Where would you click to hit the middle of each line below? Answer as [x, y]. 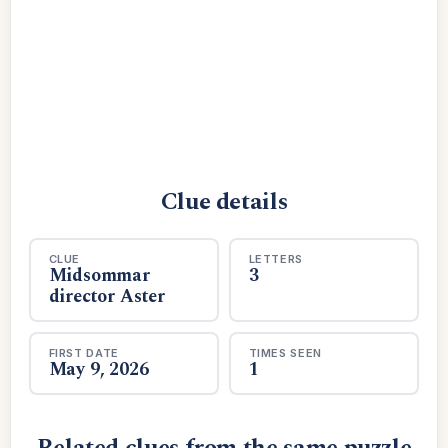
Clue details [224, 202]
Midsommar [99, 275]
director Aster [106, 296]
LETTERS [276, 258]
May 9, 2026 [98, 369]
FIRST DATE [84, 352]
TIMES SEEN [285, 352]
